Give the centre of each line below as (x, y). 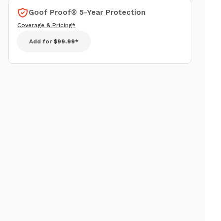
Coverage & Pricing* (47, 25)
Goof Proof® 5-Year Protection (87, 13)
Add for (42, 41)
